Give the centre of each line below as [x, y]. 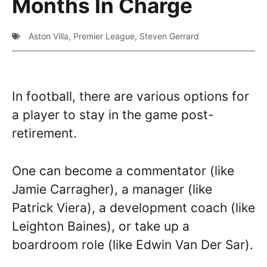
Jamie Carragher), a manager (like [112, 189]
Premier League [104, 36]
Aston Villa [49, 36]
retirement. [46, 133]
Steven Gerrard [169, 36]
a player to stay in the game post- [113, 115]
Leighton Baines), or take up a [101, 226]
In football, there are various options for [131, 97]
